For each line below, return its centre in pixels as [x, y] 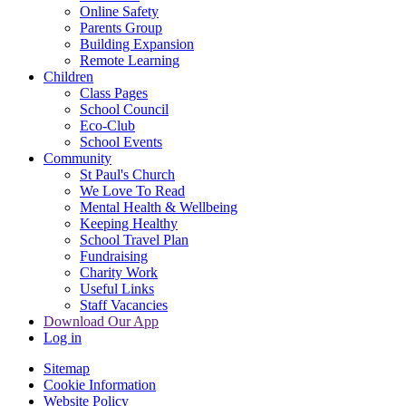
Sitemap [67, 369]
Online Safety [119, 12]
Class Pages [114, 93]
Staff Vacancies [124, 305]
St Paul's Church [127, 175]
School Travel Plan [134, 240]
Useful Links [117, 289]
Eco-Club [107, 126]
